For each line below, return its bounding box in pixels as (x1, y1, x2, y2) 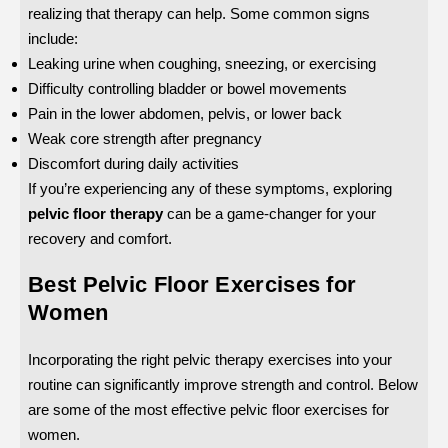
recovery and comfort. (28, 229, 172, 247)
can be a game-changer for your (163, 204, 376, 222)
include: (28, 29, 78, 47)
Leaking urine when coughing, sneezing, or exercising (28, 54, 376, 72)
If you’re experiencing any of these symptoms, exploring (28, 179, 392, 197)
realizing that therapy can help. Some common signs (28, 4, 370, 22)
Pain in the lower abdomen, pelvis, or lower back (28, 104, 342, 122)
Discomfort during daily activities (28, 154, 239, 172)
